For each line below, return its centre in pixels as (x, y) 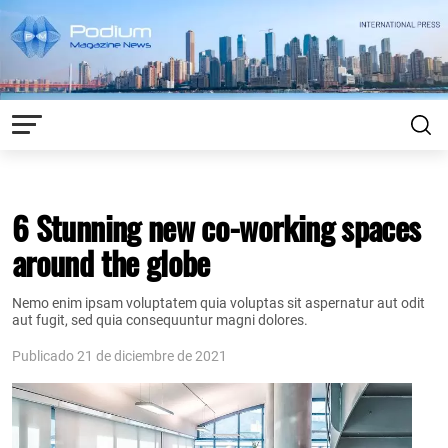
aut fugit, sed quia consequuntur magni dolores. (160, 320)
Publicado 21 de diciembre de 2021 (119, 355)
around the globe (111, 262)
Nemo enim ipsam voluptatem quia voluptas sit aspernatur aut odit (218, 303)
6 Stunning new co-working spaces (216, 227)
